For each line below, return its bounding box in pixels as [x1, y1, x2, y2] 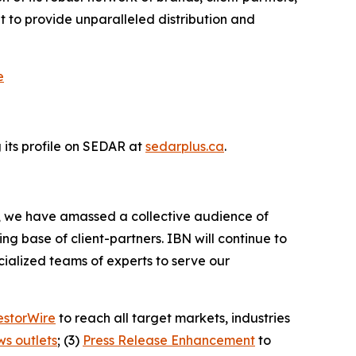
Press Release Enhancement [83, 332, 255, 349]
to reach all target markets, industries [56, 310, 290, 327]
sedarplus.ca [145, 138, 224, 155]
